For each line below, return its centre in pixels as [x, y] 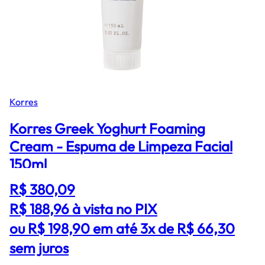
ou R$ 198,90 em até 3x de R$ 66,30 [122, 229]
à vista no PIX [115, 209]
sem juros [39, 248]
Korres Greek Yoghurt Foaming [107, 129]
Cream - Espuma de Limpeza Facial [121, 146]
